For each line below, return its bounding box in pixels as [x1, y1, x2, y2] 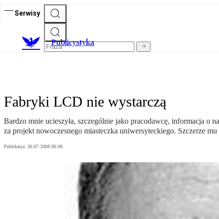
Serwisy [15, 9, 40, 17]
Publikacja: [4, 144, 27, 150]
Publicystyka [51, 38, 94, 47]
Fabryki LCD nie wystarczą [4, 93, 166, 110]
